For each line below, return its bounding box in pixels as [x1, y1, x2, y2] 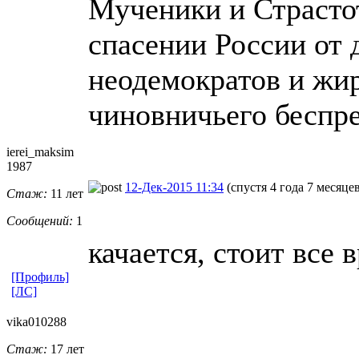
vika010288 [6, 314, 67, 329]
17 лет [47, 341, 84, 356]
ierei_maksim [6, 144, 74, 159]
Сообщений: [6, 213, 73, 228]
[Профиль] [11, 269, 69, 284]
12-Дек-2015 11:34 [125, 179, 224, 194]
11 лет [47, 186, 83, 200]
